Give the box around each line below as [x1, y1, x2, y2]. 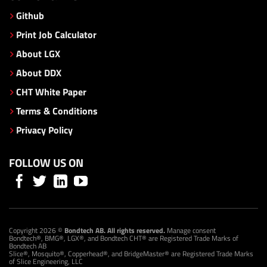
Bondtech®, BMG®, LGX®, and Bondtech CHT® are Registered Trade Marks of [9, 232, 238, 244]
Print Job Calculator [16, 27, 97, 42]
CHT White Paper [16, 84, 86, 99]
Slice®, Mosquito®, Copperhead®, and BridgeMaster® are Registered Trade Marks [9, 248, 253, 260]
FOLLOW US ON [9, 154, 83, 171]
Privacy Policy [16, 122, 73, 137]
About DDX [16, 65, 61, 80]
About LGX [16, 46, 60, 61]
